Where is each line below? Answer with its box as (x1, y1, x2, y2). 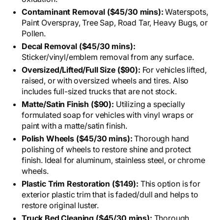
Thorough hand (132, 134, 190, 144)
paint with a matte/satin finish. (22, 121, 127, 131)
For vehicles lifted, (142, 65, 207, 75)
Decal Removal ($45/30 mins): (22, 41, 136, 52)
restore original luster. (22, 200, 99, 211)
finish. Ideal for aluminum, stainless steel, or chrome (22, 155, 205, 165)
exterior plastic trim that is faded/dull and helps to (22, 190, 198, 200)
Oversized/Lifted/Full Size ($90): (22, 65, 142, 75)
